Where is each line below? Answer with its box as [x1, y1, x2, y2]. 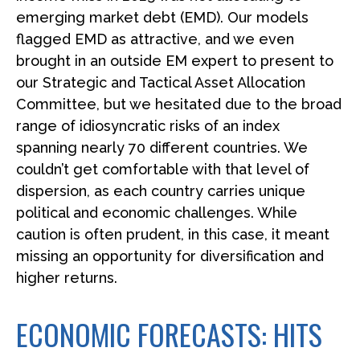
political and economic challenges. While [16, 203, 297, 221]
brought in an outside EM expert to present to [16, 51, 333, 69]
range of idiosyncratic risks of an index [16, 117, 280, 134]
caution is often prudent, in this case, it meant [16, 225, 329, 243]
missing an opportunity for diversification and [16, 247, 324, 264]
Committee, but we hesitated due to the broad [16, 95, 342, 112]
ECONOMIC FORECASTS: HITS [16, 312, 322, 355]
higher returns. [16, 268, 117, 286]
